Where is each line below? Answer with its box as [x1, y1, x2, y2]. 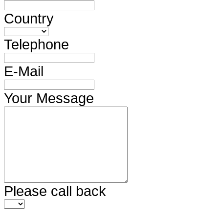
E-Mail [4, 63, 44, 79]
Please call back [4, 182, 106, 199]
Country [4, 10, 54, 26]
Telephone [4, 36, 69, 52]
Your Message [4, 89, 94, 106]
